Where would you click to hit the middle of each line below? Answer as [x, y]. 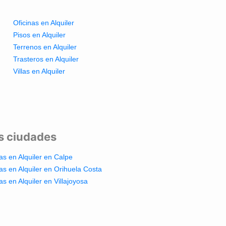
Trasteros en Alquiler [46, 59]
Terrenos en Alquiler [45, 47]
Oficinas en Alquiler [43, 22]
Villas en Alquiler [39, 71]
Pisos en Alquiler [39, 35]
